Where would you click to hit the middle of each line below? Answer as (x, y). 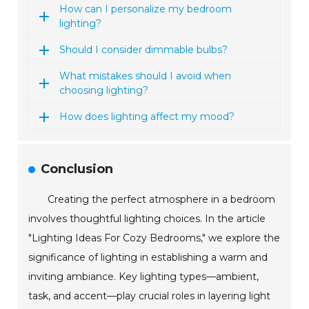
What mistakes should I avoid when (146, 76)
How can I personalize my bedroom (146, 9)
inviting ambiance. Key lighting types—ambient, (144, 277)
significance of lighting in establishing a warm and (148, 258)
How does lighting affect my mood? (147, 117)
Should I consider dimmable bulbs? (144, 50)
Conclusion (77, 169)
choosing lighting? (104, 91)
